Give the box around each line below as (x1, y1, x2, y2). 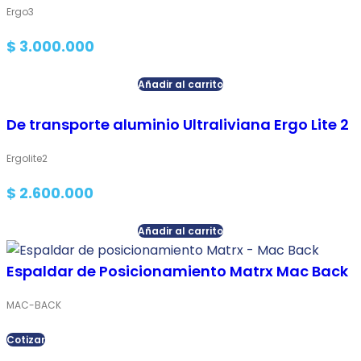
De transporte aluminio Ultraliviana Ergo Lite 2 (6, 114, 349, 135)
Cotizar (6, 332, 45, 346)
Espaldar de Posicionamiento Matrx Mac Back (6, 260, 348, 281)
